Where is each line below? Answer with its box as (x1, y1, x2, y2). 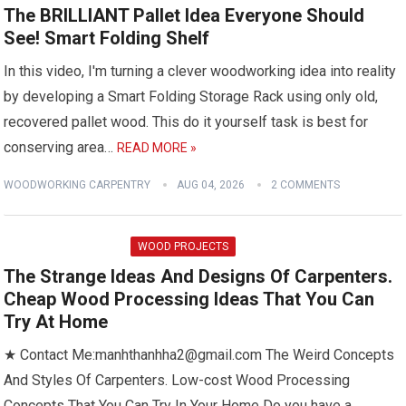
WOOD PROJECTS (138, 240, 229, 253)
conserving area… (4, 139, 118, 156)
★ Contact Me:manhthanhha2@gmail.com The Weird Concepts (4, 346, 395, 363)
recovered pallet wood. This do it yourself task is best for (4, 113, 369, 130)
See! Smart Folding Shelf (4, 27, 210, 49)
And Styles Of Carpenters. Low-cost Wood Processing (4, 372, 351, 389)
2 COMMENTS (271, 179, 341, 191)
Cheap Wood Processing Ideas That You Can (4, 288, 375, 310)
